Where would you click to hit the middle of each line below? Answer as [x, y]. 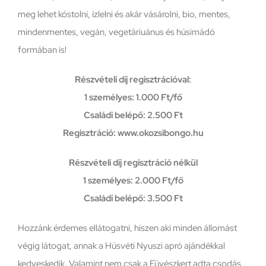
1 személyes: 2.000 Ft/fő [133, 180]
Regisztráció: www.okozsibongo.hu [133, 133]
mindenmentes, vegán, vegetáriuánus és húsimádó [116, 32]
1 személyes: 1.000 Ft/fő [133, 97]
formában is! [42, 50]
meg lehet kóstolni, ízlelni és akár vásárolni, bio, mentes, [124, 14]
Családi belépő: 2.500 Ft [133, 115]
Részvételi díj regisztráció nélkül [133, 162]
